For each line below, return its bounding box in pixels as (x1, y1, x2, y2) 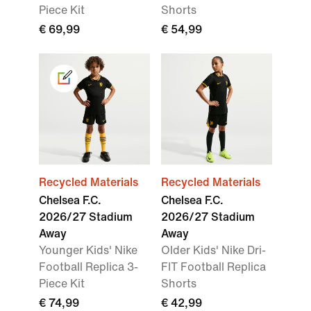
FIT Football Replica (161, 261, 266, 274)
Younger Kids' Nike (39, 244, 137, 257)
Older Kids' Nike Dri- (161, 244, 266, 257)
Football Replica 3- (39, 261, 138, 274)
